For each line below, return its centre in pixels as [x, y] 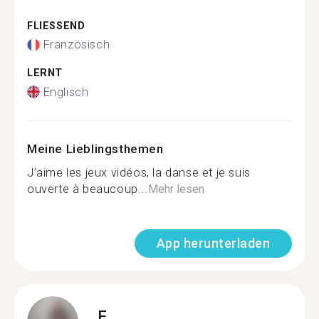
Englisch [66, 92]
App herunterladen [213, 243]
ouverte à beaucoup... [88, 189]
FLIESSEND [52, 26]
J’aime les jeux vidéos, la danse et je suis [139, 172]
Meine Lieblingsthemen [95, 148]
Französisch [77, 45]
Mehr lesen [176, 189]
